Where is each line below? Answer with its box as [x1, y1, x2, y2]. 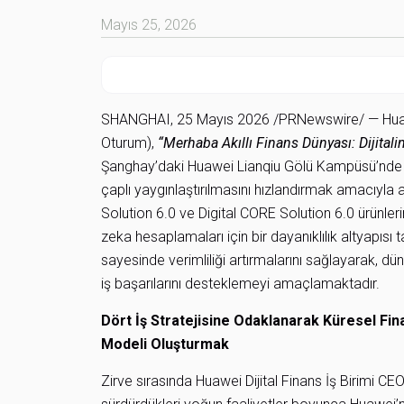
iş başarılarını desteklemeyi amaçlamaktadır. [101, 275, 380, 292]
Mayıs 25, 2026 [101, 16, 197, 33]
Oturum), [101, 134, 158, 151]
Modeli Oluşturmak [101, 335, 229, 353]
